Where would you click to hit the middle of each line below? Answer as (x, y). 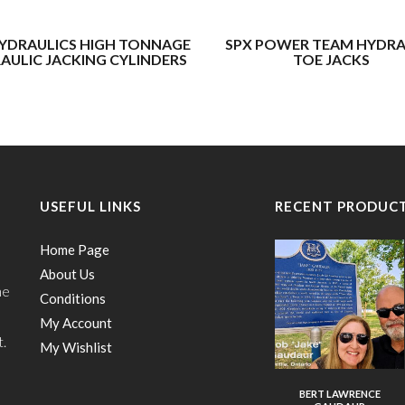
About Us (67, 273)
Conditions (73, 298)
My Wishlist (76, 347)
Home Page (75, 249)
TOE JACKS (331, 59)
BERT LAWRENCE (339, 394)
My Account (76, 322)
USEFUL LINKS (90, 207)
